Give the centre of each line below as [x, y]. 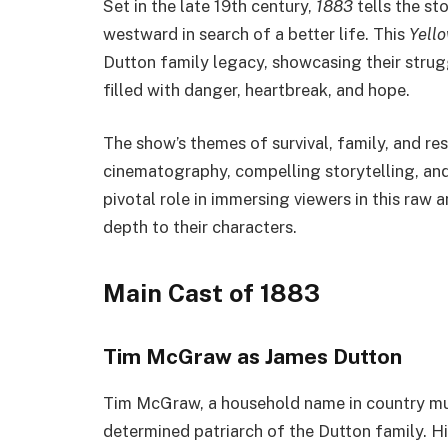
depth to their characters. [200, 227]
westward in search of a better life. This [256, 33]
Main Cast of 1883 [211, 293]
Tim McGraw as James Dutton [252, 356]
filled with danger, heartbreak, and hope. [256, 89]
